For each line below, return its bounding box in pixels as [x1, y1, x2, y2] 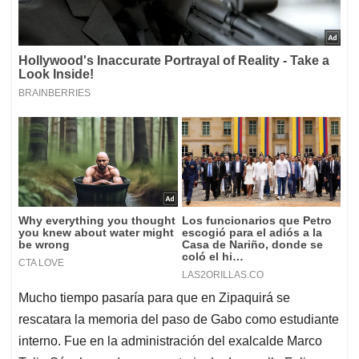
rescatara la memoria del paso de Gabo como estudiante [18, 313, 339, 327]
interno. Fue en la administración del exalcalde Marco [18, 334, 322, 349]
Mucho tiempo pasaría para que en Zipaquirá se [18, 291, 290, 305]
